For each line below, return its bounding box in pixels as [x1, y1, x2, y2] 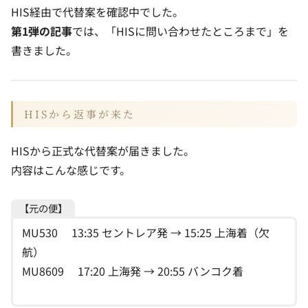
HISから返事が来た [24, 106, 135, 121]
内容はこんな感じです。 [11, 161, 131, 178]
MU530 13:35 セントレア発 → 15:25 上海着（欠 [21, 223, 269, 241]
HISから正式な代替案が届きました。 [11, 142, 195, 159]
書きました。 [11, 42, 77, 59]
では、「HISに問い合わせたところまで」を [72, 23, 289, 40]
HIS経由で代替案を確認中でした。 [11, 3, 184, 21]
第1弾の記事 [11, 23, 72, 40]
